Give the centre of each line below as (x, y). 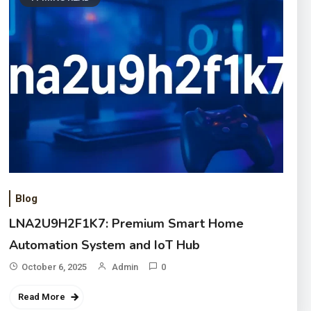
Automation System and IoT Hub (104, 245)
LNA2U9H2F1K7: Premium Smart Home (126, 224)
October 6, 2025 (54, 267)
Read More (41, 297)
